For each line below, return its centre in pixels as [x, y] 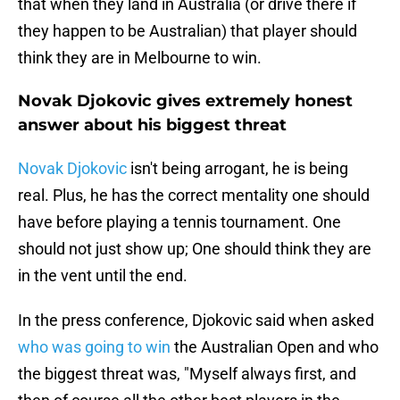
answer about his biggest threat [152, 125]
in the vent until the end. [103, 276]
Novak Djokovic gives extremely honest [185, 101]
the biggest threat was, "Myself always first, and [187, 374]
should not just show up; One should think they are [195, 249]
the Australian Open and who [275, 347]
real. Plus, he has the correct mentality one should [194, 196]
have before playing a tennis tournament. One [179, 222]
